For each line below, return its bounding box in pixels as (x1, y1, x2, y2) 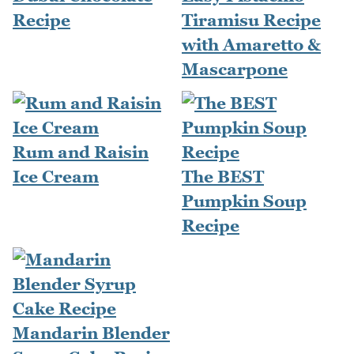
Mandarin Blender (13, 322, 170, 343)
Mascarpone (182, 58, 288, 79)
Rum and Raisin (13, 141, 149, 162)
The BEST (182, 166, 264, 186)
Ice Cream (13, 166, 99, 186)
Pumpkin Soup (182, 190, 307, 211)
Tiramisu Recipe (182, 9, 321, 30)
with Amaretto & (182, 34, 321, 55)
